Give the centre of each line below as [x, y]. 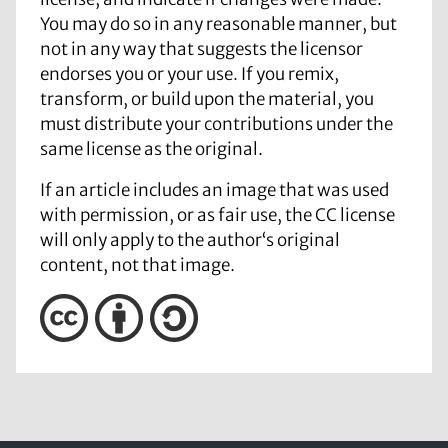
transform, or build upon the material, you [207, 99]
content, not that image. [137, 265]
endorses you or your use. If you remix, [189, 74]
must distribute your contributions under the [216, 124]
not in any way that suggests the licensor [201, 49]
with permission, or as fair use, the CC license [217, 215]
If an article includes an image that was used [214, 190]
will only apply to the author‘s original [190, 240]
